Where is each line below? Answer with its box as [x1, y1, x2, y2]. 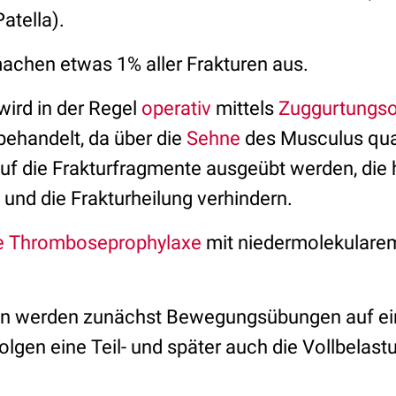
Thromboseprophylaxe [9, 232, 202, 254]
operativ [141, 97, 211, 119]
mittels [211, 97, 278, 119]
